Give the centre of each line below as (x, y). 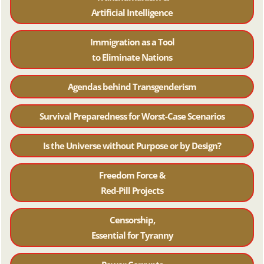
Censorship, (132, 220)
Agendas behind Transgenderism (132, 87)
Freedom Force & (132, 175)
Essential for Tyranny (132, 235)
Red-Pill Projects (132, 191)
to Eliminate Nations (132, 57)
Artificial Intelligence (132, 13)
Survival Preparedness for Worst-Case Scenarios (132, 116)
